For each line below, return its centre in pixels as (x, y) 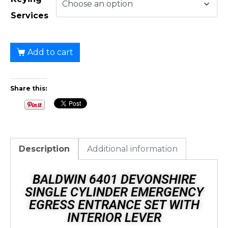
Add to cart (50, 52)
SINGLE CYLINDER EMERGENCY (114, 192)
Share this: (28, 88)
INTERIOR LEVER (114, 217)
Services (30, 15)
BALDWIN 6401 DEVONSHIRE (114, 179)
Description (44, 149)
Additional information (132, 149)
